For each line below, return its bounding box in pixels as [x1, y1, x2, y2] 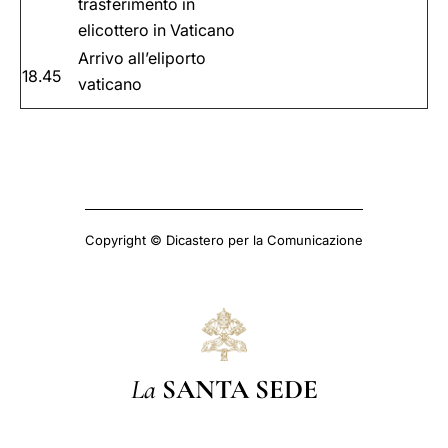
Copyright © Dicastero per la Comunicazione [85, 232, 363, 249]
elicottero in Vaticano [78, 20, 235, 41]
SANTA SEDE [161, 373, 318, 407]
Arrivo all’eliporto [78, 48, 206, 69]
